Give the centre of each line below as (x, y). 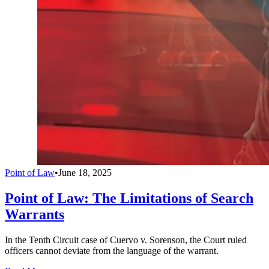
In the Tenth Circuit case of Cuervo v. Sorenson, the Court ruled (126, 240)
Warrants (35, 215)
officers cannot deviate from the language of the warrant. (112, 250)
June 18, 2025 (85, 173)
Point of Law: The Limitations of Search (129, 198)
